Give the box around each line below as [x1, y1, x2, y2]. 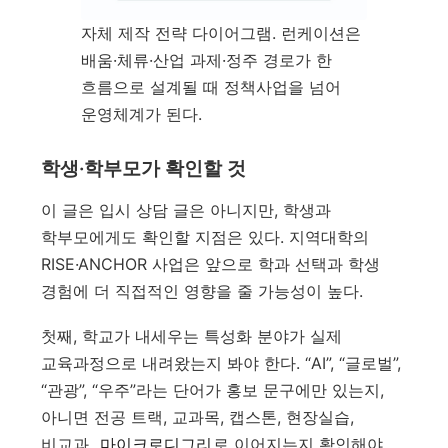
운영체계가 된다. [81, 103, 203, 124]
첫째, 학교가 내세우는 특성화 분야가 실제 [41, 326, 343, 347]
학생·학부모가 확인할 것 [41, 156, 247, 180]
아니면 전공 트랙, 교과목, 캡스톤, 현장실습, [41, 407, 355, 428]
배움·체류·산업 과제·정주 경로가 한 [81, 49, 333, 70]
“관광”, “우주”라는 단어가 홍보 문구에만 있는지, [41, 380, 385, 401]
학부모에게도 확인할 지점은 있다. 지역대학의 [41, 226, 370, 247]
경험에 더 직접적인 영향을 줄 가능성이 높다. [41, 280, 364, 301]
